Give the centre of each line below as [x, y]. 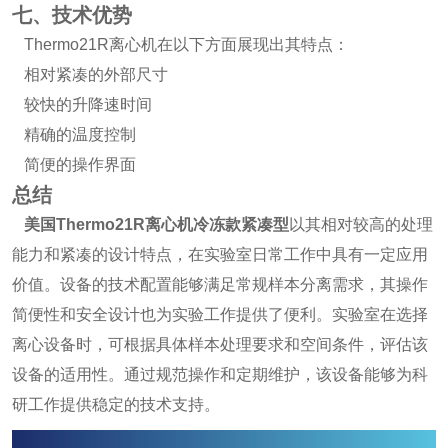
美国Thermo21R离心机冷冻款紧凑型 [156, 224]
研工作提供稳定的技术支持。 [116, 404]
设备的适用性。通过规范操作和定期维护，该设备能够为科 [220, 374]
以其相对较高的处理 [361, 224]
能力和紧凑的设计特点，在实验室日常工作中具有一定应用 [220, 254]
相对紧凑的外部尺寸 [90, 74]
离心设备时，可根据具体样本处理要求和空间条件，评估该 [220, 344]
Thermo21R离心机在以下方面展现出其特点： [180, 44]
